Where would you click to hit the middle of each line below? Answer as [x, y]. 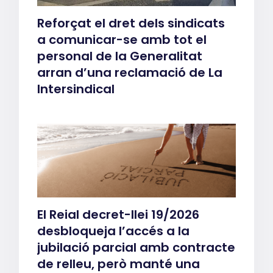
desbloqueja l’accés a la [114, 231]
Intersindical [76, 89]
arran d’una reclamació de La [130, 72]
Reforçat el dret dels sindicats [131, 23]
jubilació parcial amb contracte [136, 247]
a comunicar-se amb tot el [122, 39]
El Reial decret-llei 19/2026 [119, 214]
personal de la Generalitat [120, 56]
